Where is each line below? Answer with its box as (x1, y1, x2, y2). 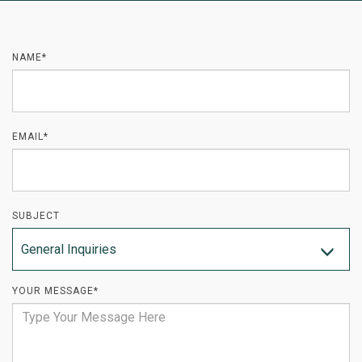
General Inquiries (21, 242, 116, 257)
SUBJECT (12, 210, 60, 221)
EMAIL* (12, 131, 48, 142)
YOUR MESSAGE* (12, 285, 99, 297)
